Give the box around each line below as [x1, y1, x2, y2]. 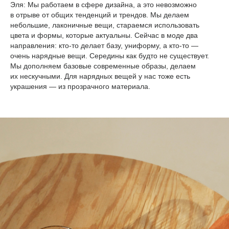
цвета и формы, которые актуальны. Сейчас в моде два [10, 31, 198, 40]
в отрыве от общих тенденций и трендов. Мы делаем [10, 11, 189, 19]
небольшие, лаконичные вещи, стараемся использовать [10, 21, 199, 30]
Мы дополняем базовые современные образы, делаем [10, 62, 196, 71]
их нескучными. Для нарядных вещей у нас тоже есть [10, 72, 190, 81]
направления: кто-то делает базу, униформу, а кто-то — [10, 41, 198, 50]
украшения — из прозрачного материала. [10, 82, 150, 91]
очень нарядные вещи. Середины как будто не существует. [10, 52, 209, 60]
